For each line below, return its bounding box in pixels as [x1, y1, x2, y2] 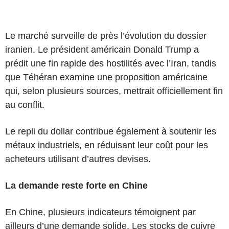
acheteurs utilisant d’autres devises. [5, 153, 151, 164]
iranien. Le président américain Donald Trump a [5, 44, 199, 55]
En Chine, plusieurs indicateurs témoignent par [5, 207, 196, 217]
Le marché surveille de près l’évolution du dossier [5, 30, 207, 41]
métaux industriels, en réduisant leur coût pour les [5, 140, 208, 150]
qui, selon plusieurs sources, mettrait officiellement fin [5, 85, 223, 96]
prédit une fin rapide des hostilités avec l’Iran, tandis [5, 58, 216, 68]
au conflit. [5, 99, 47, 110]
